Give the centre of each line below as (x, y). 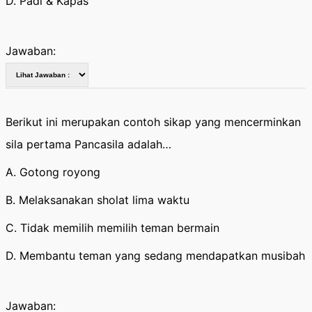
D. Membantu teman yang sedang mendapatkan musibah (155, 256)
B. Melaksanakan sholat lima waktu (97, 200)
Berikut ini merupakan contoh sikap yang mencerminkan (153, 122)
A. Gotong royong (53, 172)
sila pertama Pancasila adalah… (88, 144)
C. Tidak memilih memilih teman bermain (112, 228)
